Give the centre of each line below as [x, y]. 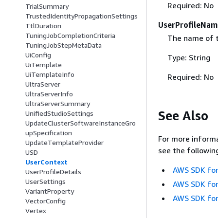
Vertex [36, 211]
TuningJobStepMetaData [64, 45]
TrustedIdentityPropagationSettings [82, 16]
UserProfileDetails [53, 172]
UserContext [46, 162]
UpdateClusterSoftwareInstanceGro [81, 123]
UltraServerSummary [58, 104]
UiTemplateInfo [50, 74]
